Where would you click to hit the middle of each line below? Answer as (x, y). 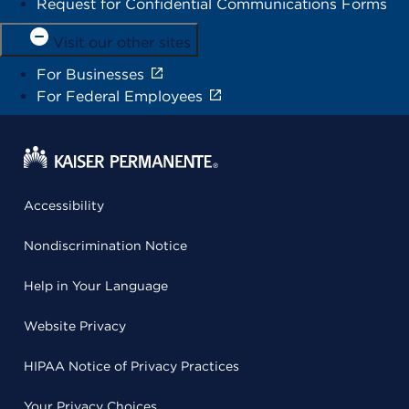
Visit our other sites (122, 42)
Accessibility (64, 205)
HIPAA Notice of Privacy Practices (131, 366)
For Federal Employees (120, 96)
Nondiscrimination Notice (105, 245)
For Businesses (90, 74)
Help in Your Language (96, 285)
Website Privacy (75, 325)
